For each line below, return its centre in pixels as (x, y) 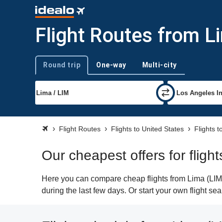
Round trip (62, 65)
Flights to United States (147, 129)
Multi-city (159, 65)
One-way (111, 65)
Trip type (47, 69)
